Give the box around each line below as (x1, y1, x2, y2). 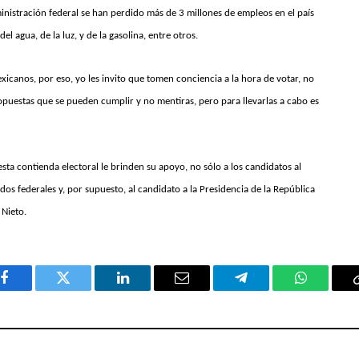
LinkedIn (121, 282, 175, 297)
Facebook (2, 282, 59, 297)
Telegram (240, 282, 295, 297)
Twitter (62, 282, 104, 297)
